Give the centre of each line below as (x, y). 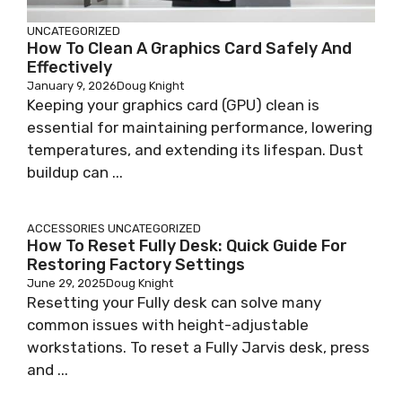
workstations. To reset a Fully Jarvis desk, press (198, 347)
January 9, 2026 (72, 86)
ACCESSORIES (66, 228)
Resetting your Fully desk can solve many (174, 302)
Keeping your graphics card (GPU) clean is (173, 105)
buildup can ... (75, 172)
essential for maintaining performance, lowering (200, 127)
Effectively (70, 67)
